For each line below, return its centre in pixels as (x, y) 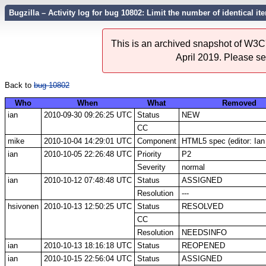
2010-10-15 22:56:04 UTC (88, 258)
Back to (19, 85)
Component (156, 141)
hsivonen (23, 206)
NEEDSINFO (204, 232)
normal (193, 167)
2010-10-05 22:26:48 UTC (88, 154)
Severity (151, 167)
